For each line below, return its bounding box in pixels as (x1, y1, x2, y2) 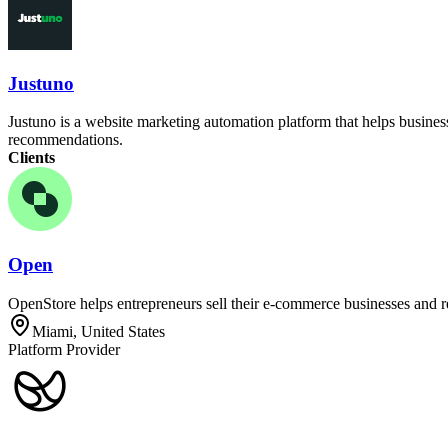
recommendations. (8, 131, 123, 149)
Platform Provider (8, 340, 120, 358)
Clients (8, 149, 55, 167)
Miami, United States (32, 322, 165, 340)
